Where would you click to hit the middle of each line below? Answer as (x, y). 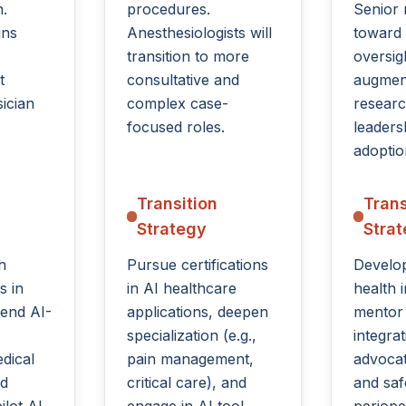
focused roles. (176, 127)
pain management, (191, 359)
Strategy (172, 229)
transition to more (188, 56)
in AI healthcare (182, 288)
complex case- (178, 103)
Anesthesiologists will (200, 33)
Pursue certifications (198, 265)
